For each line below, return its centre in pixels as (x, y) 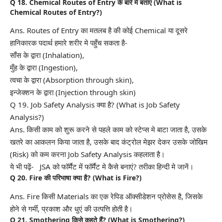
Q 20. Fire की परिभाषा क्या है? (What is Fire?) (76, 178)
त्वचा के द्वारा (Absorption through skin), (72, 80)
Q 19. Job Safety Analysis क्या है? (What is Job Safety (95, 105)
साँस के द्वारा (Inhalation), (47, 55)
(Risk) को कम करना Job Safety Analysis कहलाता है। (87, 154)
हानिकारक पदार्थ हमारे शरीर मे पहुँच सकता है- (69, 43)
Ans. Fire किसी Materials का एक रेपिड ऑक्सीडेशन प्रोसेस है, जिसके (106, 196)
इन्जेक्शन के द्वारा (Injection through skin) (73, 92)
